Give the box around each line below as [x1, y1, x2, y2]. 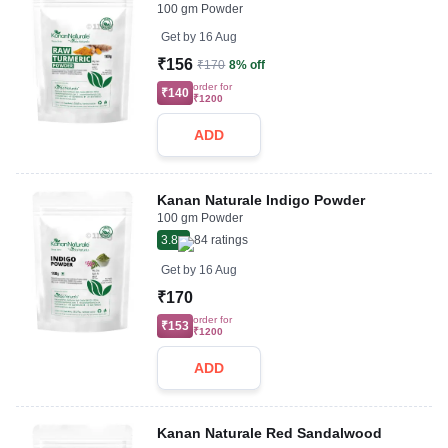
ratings [208, 233, 249, 247]
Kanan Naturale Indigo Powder [157, 192, 366, 208]
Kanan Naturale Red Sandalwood [157, 425, 383, 441]
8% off [229, 58, 266, 72]
